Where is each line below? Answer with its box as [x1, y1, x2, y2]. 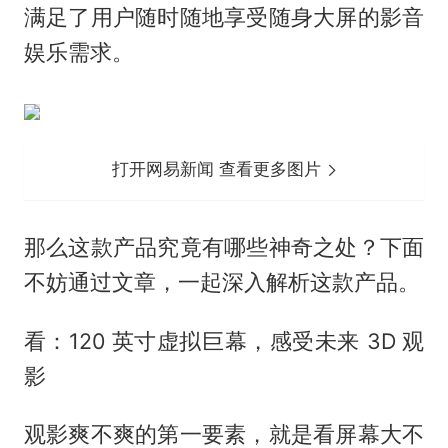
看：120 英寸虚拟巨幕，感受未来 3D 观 [23, 327, 425, 354]
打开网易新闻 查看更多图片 [112, 158, 327, 179]
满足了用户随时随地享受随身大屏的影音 [23, 3, 425, 30]
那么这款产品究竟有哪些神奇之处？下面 [23, 233, 425, 260]
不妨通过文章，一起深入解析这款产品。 [23, 268, 420, 295]
